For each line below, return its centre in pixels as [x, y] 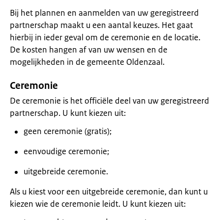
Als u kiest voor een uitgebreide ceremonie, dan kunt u [109, 192]
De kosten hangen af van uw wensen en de [89, 50]
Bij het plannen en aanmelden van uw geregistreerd [104, 13]
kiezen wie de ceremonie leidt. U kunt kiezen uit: [98, 204]
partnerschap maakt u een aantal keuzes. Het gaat [101, 25]
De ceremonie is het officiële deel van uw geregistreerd [110, 101]
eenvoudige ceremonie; [66, 151]
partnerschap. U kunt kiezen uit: [68, 113]
